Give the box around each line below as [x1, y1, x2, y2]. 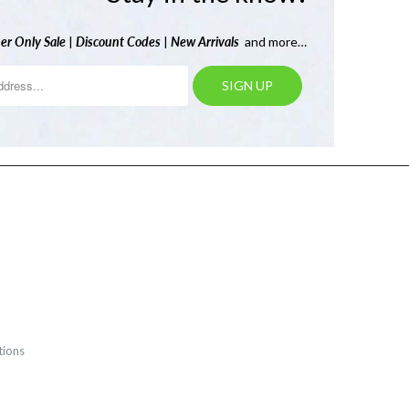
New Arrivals [171, 33, 239, 49]
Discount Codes [76, 33, 161, 49]
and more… [239, 33, 307, 49]
